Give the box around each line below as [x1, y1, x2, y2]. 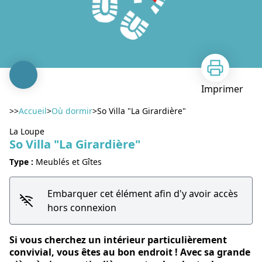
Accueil [19, 105, 47, 116]
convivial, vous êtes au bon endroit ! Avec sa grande [9, 246, 250, 258]
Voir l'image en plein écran [130, 199, 248, 212]
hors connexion [47, 201, 116, 214]
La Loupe [9, 126, 44, 137]
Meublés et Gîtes [36, 156, 102, 167]
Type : [9, 156, 36, 167]
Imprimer [201, 82, 243, 95]
